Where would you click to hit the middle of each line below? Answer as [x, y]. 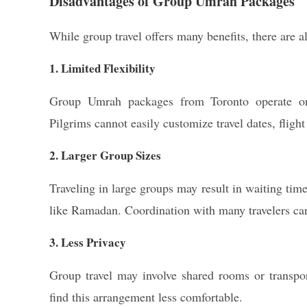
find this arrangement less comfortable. [146, 297]
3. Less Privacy [88, 242]
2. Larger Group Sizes [105, 155]
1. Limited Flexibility [102, 68]
